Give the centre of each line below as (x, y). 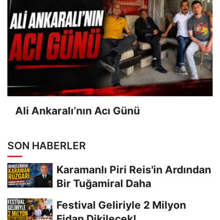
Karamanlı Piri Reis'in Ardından (134, 169)
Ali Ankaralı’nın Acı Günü (78, 111)
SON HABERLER (47, 145)
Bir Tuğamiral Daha (104, 183)
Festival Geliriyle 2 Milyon (121, 205)
